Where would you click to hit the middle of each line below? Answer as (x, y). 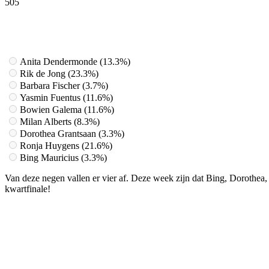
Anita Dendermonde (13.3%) (75, 61)
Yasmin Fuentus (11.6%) (66, 97)
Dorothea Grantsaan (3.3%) (72, 133)
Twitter (111, 20)
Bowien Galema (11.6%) (67, 109)
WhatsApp (246, 20)
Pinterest (177, 20)
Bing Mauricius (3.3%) (63, 157)
